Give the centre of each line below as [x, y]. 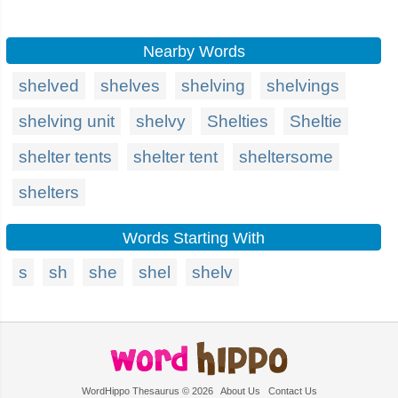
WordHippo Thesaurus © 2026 [151, 391]
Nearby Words [194, 52]
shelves [130, 86]
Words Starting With [194, 238]
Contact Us [292, 391]
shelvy [161, 121]
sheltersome [286, 157]
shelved [49, 86]
